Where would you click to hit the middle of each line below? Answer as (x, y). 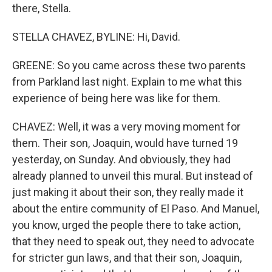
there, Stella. (42, 8)
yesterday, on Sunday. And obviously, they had (121, 159)
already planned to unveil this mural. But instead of (133, 176)
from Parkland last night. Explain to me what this (127, 82)
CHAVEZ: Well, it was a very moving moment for (126, 127)
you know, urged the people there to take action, (126, 225)
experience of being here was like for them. (116, 98)
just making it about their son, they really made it (128, 192)
